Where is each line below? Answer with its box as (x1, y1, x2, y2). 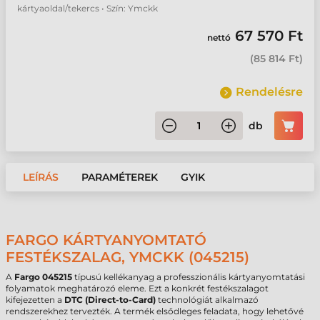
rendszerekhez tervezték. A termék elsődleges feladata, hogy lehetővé (6, 306, 304, 316)
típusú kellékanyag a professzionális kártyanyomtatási (72, 271, 305, 282)
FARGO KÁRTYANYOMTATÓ (6, 231, 206, 249)
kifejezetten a (6, 294, 64, 305)
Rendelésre (236, 85, 303, 99)
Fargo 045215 (14, 271, 72, 282)
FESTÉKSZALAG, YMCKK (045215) (6, 249, 249, 266)
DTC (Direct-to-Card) (64, 294, 156, 305)
